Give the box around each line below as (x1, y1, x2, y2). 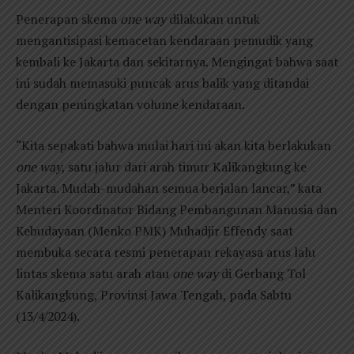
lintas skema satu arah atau (16, 264, 172, 282)
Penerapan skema (16, 10, 120, 28)
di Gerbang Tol (218, 264, 306, 282)
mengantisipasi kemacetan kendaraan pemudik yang (16, 32, 313, 50)
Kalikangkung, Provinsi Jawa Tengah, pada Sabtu (16, 285, 292, 303)
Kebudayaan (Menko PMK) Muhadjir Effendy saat (16, 221, 293, 239)
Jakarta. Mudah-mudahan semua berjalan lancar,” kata (16, 179, 322, 197)
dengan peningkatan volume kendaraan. (16, 96, 245, 114)
